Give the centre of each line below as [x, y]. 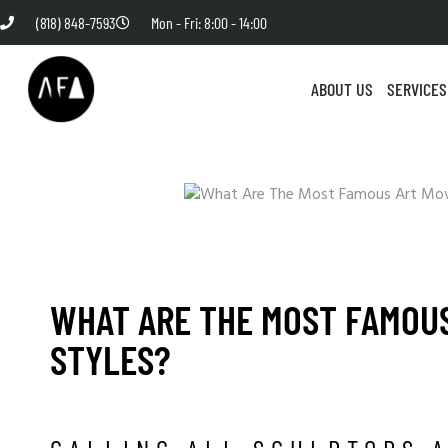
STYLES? [110, 358]
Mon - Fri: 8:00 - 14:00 [209, 22]
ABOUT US [342, 89]
